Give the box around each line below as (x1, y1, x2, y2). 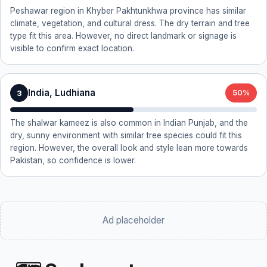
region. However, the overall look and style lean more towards (10, 143, 248, 153)
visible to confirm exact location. (10, 44, 134, 53)
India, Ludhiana (28, 87, 95, 98)
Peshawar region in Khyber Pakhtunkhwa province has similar (10, 6, 246, 15)
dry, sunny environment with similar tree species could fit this (10, 131, 242, 140)
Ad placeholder (103, 215, 164, 226)
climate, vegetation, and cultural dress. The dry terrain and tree (10, 18, 250, 28)
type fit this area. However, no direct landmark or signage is (10, 31, 237, 41)
